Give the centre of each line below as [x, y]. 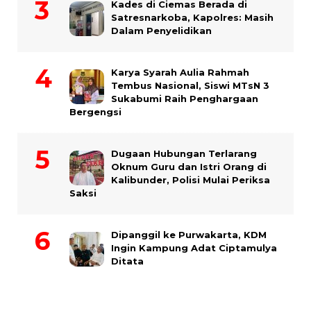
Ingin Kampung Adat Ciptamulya [194, 248]
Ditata [127, 261]
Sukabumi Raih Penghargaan [185, 99]
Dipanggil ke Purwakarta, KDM [189, 235]
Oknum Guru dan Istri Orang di [189, 167]
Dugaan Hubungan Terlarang [184, 154]
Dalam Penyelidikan [161, 31]
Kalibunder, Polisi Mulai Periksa [191, 180]
